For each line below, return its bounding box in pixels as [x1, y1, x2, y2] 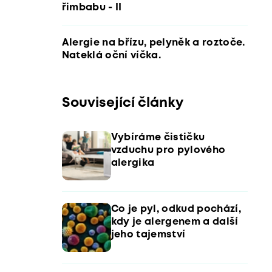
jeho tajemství [110, 230, 186, 239]
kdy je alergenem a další [110, 217, 239, 226]
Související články [61, 97, 183, 109]
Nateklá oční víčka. [61, 50, 161, 60]
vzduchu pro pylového [110, 146, 226, 155]
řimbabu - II [61, 2, 122, 12]
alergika [110, 158, 155, 168]
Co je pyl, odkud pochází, [110, 205, 241, 214]
